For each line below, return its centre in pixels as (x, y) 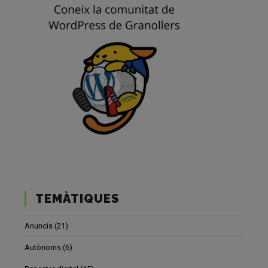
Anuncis (39, 226)
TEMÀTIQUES (77, 199)
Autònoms (43, 247)
